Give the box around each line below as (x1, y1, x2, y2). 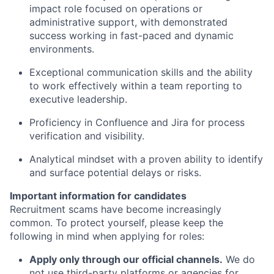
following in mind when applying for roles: (10, 230, 204, 242)
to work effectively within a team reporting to (29, 80, 242, 92)
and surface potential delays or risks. (29, 166, 201, 179)
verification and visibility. (29, 130, 144, 142)
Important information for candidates (10, 190, 187, 202)
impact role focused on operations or (29, 2, 202, 15)
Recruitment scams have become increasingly (10, 203, 221, 215)
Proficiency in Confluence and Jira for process (29, 116, 245, 128)
